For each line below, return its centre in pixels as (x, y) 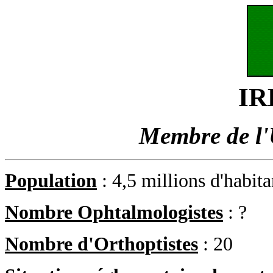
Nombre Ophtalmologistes (114, 212)
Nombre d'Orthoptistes (101, 244)
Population (51, 181)
